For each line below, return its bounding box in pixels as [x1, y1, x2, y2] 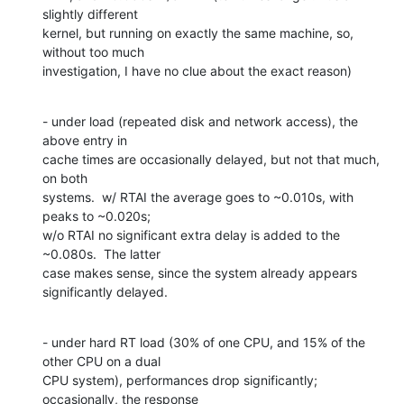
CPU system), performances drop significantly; [42, 372, 317, 388]
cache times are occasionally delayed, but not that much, [42, 151, 380, 167]
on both [42, 170, 91, 186]
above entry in [42, 132, 131, 148]
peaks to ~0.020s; [42, 207, 154, 224]
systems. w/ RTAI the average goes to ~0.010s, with [42, 188, 353, 205]
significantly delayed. [42, 283, 168, 299]
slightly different [42, 5, 142, 22]
